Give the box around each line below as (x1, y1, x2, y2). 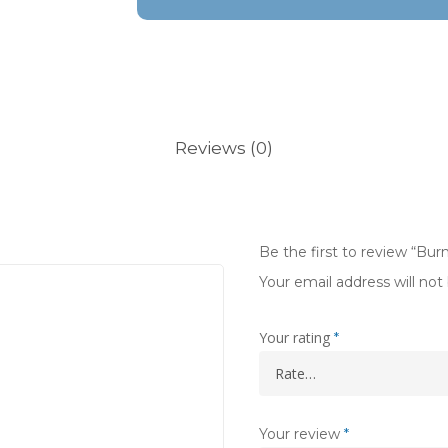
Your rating (258, 328, 334, 347)
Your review (258, 425, 344, 443)
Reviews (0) (175, 138, 273, 158)
